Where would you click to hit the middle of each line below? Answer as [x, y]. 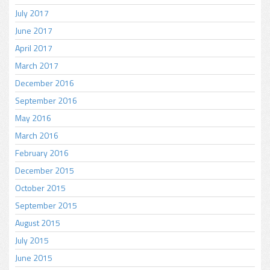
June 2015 [34, 258]
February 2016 [42, 153]
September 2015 [46, 206]
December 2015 [45, 171]
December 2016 [45, 83]
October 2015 [40, 188]
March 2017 [37, 66]
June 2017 [34, 31]
